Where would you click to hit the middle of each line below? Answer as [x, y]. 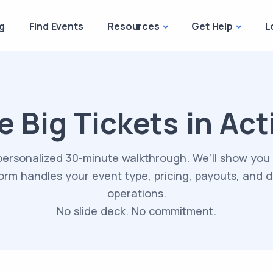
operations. [136, 193]
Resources [133, 26]
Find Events [56, 26]
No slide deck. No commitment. [136, 211]
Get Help [212, 26]
